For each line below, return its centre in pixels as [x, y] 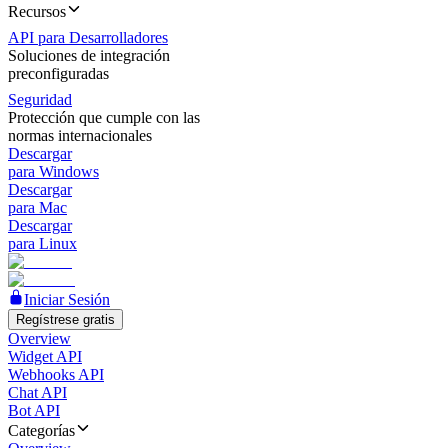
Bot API [34, 410]
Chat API [37, 392]
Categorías [41, 430]
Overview [39, 338]
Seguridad [40, 99]
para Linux [42, 243]
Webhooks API [56, 374]
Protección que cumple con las [104, 117]
